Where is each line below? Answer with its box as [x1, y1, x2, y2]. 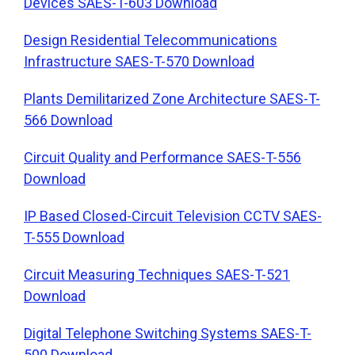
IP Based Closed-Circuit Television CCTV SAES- [24, 207, 322, 224]
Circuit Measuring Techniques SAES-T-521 [24, 265, 290, 283]
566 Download [24, 111, 113, 128]
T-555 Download [24, 228, 124, 246]
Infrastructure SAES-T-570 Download [24, 52, 254, 70]
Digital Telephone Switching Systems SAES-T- [24, 324, 311, 342]
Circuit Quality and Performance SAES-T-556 [24, 148, 301, 166]
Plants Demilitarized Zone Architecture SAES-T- [24, 90, 320, 107]
